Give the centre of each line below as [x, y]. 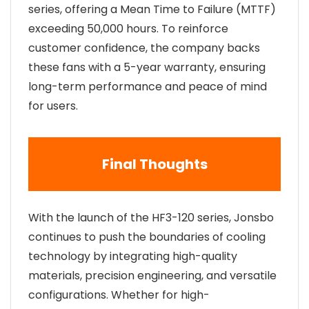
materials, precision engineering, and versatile [152, 276]
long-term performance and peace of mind [148, 87]
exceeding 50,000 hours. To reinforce [128, 29]
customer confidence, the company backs [144, 48]
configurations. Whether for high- [119, 295]
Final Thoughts [154, 165]
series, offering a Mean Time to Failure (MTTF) [152, 10]
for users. [53, 106]
